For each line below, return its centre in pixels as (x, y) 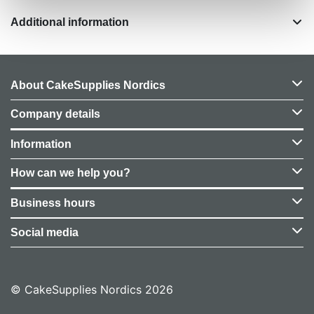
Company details (55, 114)
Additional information (70, 22)
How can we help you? (70, 172)
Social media (45, 232)
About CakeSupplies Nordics (88, 85)
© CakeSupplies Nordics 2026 (92, 289)
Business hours (53, 203)
